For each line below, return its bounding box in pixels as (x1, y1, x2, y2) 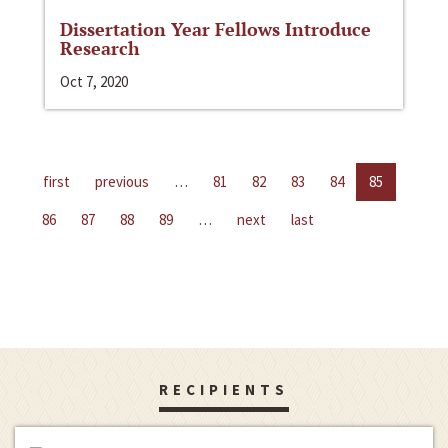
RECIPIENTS (159, 379, 289, 399)
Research (60, 35, 140, 60)
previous (95, 171, 149, 191)
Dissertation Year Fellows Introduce (60, 16, 371, 41)
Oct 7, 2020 (60, 71, 128, 91)
